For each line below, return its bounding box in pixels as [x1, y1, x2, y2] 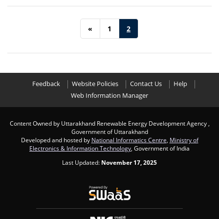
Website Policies [71, 80, 118, 88]
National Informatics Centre [91, 136, 167, 144]
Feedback [32, 80, 60, 88]
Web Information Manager [71, 91, 148, 100]
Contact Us [130, 80, 162, 88]
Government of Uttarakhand [71, 128, 148, 135]
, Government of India [131, 144, 190, 152]
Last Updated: [62, 158, 101, 166]
